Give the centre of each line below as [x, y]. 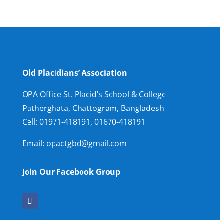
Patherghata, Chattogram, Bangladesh [93, 108]
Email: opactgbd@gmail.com [74, 143]
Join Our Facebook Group [71, 172]
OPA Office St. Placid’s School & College [94, 94]
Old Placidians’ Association [74, 73]
